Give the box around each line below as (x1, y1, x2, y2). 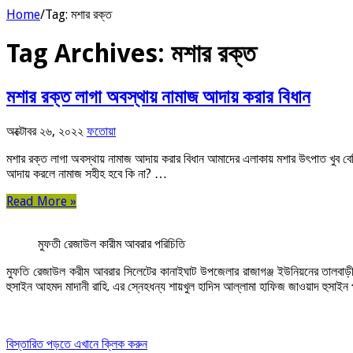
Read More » (6, 193, 76, 209)
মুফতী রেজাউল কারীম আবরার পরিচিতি (38, 236, 185, 251)
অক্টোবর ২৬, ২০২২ (6, 123, 84, 139)
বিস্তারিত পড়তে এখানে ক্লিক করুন (6, 336, 147, 351)
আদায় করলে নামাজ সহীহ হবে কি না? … (6, 165, 167, 181)
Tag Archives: (6, 39, 171, 69)
